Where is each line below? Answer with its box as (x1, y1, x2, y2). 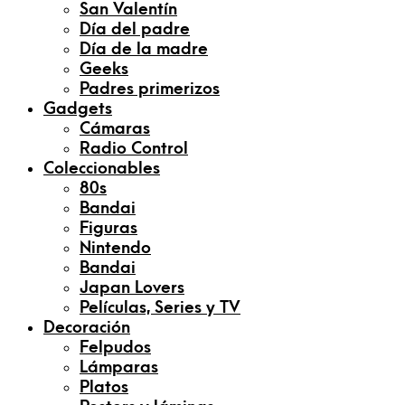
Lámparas (80, 358, 158, 378)
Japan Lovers (80, 278, 184, 298)
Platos (80, 378, 128, 398)
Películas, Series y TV (80, 298, 240, 318)
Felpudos (80, 338, 151, 358)
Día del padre (80, 20, 190, 40)
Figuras (80, 219, 137, 239)
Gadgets (43, 99, 112, 119)
